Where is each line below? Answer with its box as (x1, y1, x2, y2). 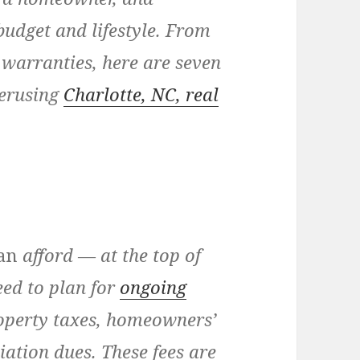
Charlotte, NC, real (63, 82, 219, 107)
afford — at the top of (18, 243, 202, 268)
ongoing (120, 275, 187, 300)
